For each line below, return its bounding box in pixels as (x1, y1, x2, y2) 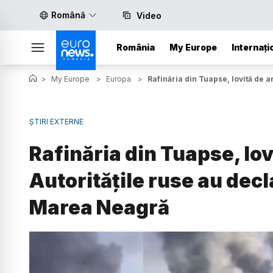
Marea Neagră (29, 195, 169, 219)
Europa (106, 74, 131, 83)
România (116, 42, 155, 52)
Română (51, 10, 85, 20)
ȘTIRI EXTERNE (29, 117, 83, 126)
